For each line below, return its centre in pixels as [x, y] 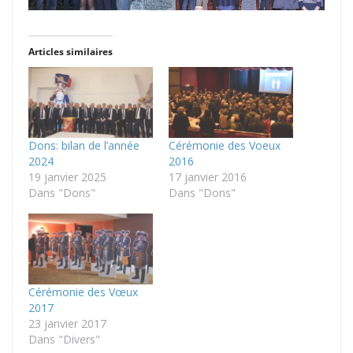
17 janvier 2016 [208, 176]
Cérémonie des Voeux [225, 145]
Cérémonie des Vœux [83, 292]
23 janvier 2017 [67, 324]
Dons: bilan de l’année [84, 145]
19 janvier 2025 [67, 176]
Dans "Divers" [64, 340]
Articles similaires [71, 51]
